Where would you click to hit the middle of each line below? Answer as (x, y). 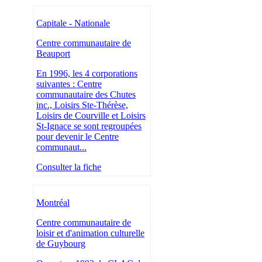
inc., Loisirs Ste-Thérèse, (82, 105)
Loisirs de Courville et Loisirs (91, 116)
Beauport (53, 54)
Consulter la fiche (69, 167)
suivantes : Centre (69, 84)
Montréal (53, 203)
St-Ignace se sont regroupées (89, 126)
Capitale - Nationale (73, 23)
